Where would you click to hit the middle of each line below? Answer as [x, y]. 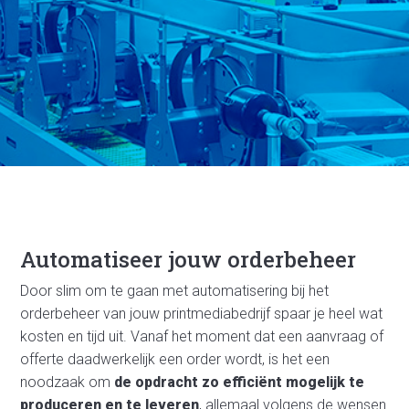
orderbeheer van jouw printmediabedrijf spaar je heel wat [202, 314]
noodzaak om [68, 382]
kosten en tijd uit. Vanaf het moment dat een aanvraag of [202, 336]
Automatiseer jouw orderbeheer [189, 259]
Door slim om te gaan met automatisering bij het [175, 291]
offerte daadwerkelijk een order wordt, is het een [175, 359]
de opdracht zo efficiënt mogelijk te [240, 382]
